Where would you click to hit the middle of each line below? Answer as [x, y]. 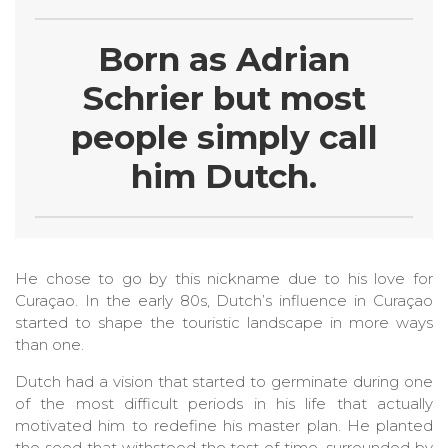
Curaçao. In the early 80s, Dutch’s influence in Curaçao [224, 301]
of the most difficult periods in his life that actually [224, 404]
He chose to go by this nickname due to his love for [224, 279]
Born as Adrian [224, 59]
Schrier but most [224, 98]
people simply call [224, 137]
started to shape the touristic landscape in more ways [224, 323]
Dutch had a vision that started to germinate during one [224, 382]
